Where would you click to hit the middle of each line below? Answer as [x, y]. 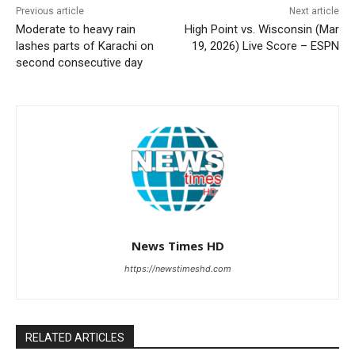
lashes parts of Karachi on [85, 46]
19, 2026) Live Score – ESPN [265, 46]
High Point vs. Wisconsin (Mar [261, 30]
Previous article [50, 11]
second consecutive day [79, 63]
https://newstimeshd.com [177, 269]
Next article [314, 11]
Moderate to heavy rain [76, 30]
